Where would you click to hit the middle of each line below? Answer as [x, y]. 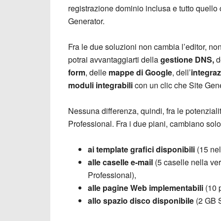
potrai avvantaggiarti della [114, 59]
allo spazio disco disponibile [141, 201]
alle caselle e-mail [120, 162]
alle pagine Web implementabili [146, 188]
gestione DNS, [187, 59]
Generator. [86, 21]
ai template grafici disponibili [141, 149]
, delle [97, 72]
